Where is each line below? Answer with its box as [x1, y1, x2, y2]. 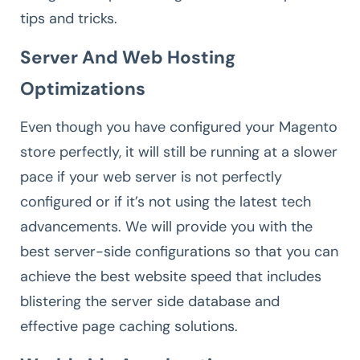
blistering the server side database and [20, 291, 280, 311]
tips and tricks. [20, 8, 117, 28]
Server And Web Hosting [20, 45, 235, 69]
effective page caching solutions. [20, 316, 238, 336]
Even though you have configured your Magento [20, 117, 337, 137]
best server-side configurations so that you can [20, 241, 338, 261]
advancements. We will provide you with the [20, 216, 313, 236]
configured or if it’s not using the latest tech [20, 191, 311, 211]
